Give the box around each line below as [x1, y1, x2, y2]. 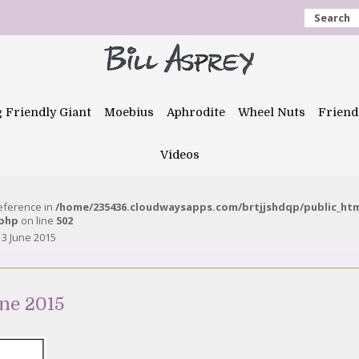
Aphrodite [167, 106, 225, 119]
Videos [159, 148, 200, 161]
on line [18, 213, 56, 228]
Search [314, 10, 350, 25]
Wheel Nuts [238, 106, 305, 119]
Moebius [104, 106, 154, 119]
